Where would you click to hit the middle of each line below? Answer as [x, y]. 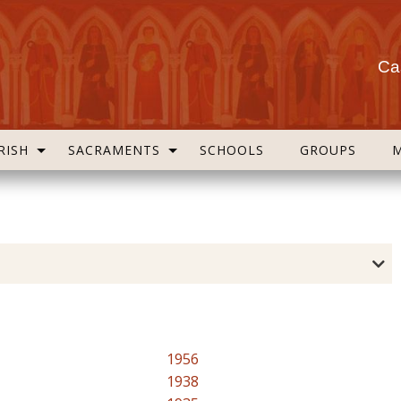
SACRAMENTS [114, 150]
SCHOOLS [232, 150]
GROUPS [328, 150]
